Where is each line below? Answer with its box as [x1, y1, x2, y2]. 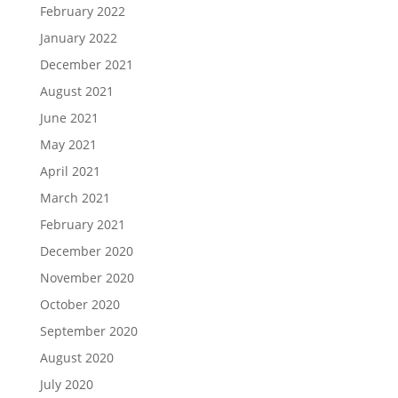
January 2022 [39, 28, 117, 46]
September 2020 [39, 322, 138, 339]
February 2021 [39, 215, 125, 233]
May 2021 [39, 135, 97, 153]
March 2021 [39, 188, 110, 206]
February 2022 [39, 2, 125, 20]
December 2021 [39, 55, 133, 73]
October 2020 [39, 295, 120, 313]
